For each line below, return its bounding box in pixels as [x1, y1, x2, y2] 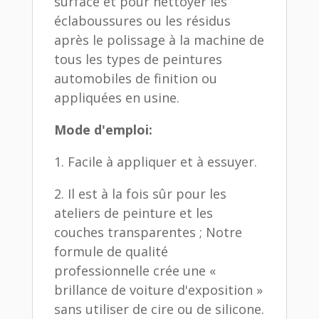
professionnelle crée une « [53, 261, 216, 279]
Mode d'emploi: [53, 120, 152, 138]
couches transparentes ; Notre [53, 223, 242, 241]
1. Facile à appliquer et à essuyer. [53, 152, 257, 170]
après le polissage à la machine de [53, 31, 264, 48]
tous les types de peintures [53, 50, 222, 68]
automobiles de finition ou [53, 69, 217, 87]
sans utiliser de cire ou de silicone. [53, 300, 264, 318]
